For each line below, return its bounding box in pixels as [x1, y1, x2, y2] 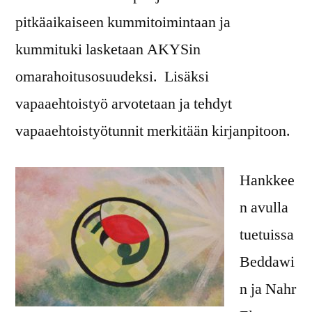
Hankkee [240, 171, 295, 191]
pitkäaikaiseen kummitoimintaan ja [15, 13, 231, 33]
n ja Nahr [240, 279, 296, 299]
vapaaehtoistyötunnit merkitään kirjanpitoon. [15, 121, 290, 141]
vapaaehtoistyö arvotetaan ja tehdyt [15, 94, 232, 114]
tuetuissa [240, 225, 294, 245]
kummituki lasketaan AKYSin [15, 40, 201, 60]
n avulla [240, 198, 288, 218]
